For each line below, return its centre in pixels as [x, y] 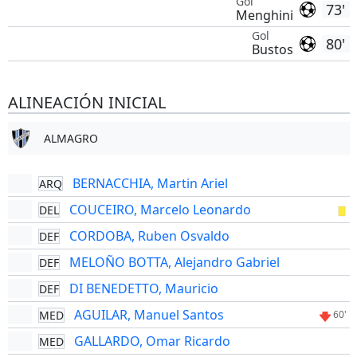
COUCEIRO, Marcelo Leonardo [160, 210]
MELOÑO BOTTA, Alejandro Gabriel [174, 262]
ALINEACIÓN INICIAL [86, 102]
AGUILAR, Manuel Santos [149, 315]
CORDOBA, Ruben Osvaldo [149, 236]
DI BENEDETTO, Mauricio [143, 288]
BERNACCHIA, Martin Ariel [150, 183]
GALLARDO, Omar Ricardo [152, 341]
